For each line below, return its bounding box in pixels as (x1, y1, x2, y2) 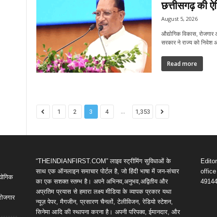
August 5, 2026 (161, 15, 198, 22)
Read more (167, 60, 197, 68)
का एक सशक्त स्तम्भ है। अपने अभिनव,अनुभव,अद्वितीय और (35, 178, 168, 185)
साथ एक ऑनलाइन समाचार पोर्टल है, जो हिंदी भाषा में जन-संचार (35, 168, 179, 175)
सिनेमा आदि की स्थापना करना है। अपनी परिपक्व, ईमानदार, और (35, 208, 180, 216)
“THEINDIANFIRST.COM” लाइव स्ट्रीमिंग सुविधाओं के (35, 157, 171, 165)
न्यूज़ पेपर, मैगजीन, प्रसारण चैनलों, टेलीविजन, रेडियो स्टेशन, (35, 198, 173, 205)
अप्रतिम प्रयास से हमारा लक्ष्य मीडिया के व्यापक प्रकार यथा (35, 188, 171, 195)
